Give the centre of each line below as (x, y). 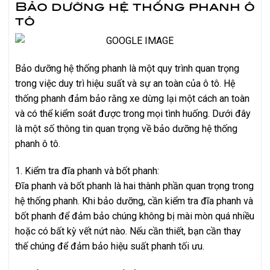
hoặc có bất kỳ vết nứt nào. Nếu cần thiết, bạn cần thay (128, 231)
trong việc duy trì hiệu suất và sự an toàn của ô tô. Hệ (125, 83)
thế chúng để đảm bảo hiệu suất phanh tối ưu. (110, 246)
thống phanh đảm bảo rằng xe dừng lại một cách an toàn (132, 98)
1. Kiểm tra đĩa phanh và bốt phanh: (87, 171)
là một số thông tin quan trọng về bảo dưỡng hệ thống (126, 128)
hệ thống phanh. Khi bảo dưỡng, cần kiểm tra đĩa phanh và (134, 201)
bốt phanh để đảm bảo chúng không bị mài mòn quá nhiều (135, 216)
